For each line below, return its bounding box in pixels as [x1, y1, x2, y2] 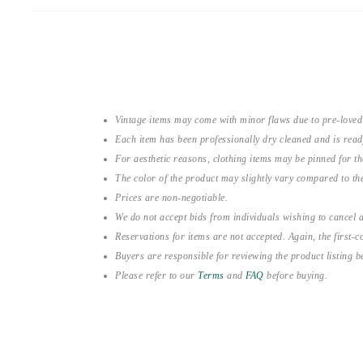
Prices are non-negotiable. [115, 192, 228, 203]
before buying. [263, 270, 327, 281]
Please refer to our [115, 270, 198, 281]
